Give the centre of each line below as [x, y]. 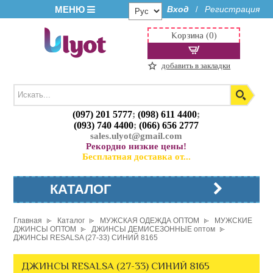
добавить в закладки [196, 66]
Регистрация [232, 9]
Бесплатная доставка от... [136, 157]
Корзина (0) [194, 35]
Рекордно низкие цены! [136, 147]
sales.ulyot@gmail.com [136, 136]
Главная [28, 221]
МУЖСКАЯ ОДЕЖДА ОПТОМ [150, 221]
